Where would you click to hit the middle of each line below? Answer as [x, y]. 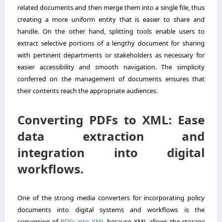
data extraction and [111, 136]
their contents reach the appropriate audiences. [87, 90]
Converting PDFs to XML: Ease [111, 119]
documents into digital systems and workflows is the [111, 209]
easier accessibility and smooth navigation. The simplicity [111, 67]
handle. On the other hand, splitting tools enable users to [111, 31]
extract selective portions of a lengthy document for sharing [111, 43]
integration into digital [111, 152]
